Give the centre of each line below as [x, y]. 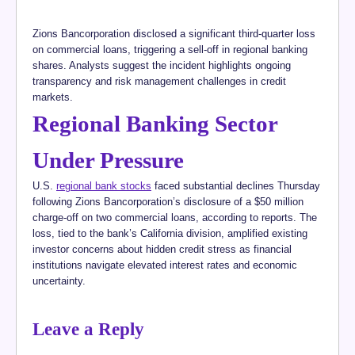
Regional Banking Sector [155, 124]
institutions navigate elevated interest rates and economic [165, 265]
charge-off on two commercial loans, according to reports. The [175, 218]
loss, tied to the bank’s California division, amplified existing [170, 234]
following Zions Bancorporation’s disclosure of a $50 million [168, 202]
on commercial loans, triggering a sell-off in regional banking [170, 50]
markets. [53, 97]
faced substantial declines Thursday [236, 186]
